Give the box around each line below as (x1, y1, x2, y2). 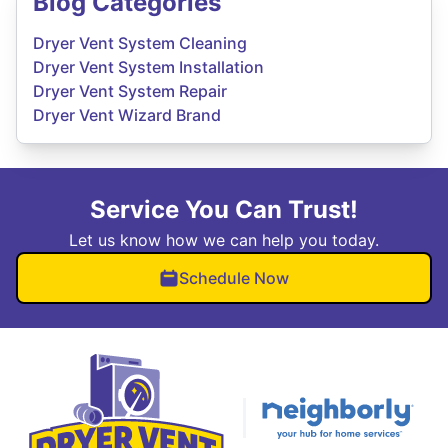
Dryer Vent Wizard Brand (33, 105, 221, 125)
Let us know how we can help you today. (69, 230, 379, 250)
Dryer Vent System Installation (33, 57, 264, 77)
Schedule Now (179, 268, 289, 288)
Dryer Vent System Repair (33, 81, 227, 101)
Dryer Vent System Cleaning (33, 33, 247, 53)
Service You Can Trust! (90, 195, 358, 224)
